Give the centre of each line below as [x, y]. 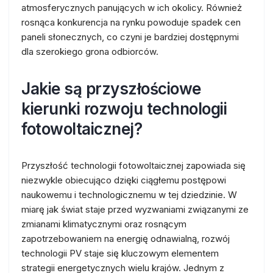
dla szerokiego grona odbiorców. [90, 51]
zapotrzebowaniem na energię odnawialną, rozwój [126, 239]
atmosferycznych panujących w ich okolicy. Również [132, 8]
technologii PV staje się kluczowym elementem [120, 253]
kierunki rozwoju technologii [124, 109]
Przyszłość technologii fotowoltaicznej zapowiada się [133, 165]
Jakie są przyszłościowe [111, 89]
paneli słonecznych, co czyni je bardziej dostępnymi [130, 37]
